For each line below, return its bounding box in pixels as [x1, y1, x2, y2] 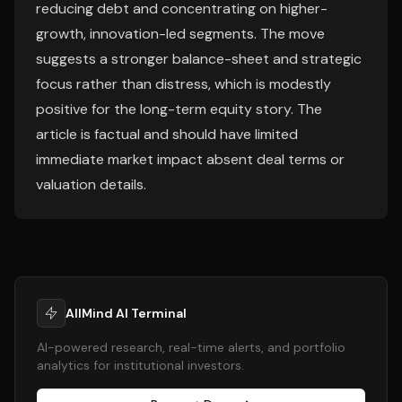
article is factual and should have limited [36, 125, 298, 144]
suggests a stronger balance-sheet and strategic [36, 49, 362, 68]
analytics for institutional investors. [37, 357, 244, 373]
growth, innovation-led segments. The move [36, 24, 325, 43]
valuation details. [36, 175, 146, 194]
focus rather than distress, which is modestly [36, 74, 331, 93]
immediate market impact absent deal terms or [36, 150, 345, 169]
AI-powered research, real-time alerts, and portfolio [37, 339, 345, 355]
